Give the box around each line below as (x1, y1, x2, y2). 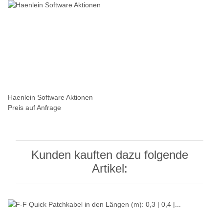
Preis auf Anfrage (8, 104, 61, 112)
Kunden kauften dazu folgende (31, 148, 188, 162)
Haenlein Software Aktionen (8, 93, 93, 102)
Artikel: (91, 162, 128, 175)
